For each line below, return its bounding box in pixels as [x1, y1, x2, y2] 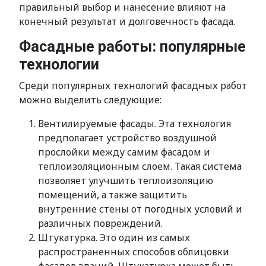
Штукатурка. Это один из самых [38, 231, 190, 244]
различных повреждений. [38, 217, 163, 230]
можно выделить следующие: [19, 93, 161, 106]
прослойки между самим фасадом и [38, 145, 210, 159]
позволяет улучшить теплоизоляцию [38, 174, 213, 187]
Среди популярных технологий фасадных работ [19, 79, 247, 92]
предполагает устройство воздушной [38, 131, 217, 144]
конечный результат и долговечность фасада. [19, 15, 235, 28]
